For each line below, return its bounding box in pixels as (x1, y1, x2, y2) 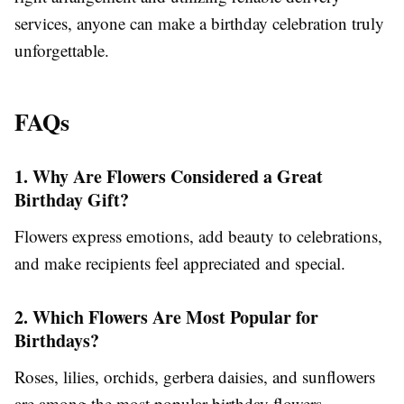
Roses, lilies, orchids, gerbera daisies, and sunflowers (14, 364, 375, 388)
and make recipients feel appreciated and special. (14, 251, 345, 274)
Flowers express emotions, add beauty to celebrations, (14, 224, 382, 247)
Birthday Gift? (14, 186, 129, 213)
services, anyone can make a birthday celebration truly (14, 11, 384, 34)
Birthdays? (14, 326, 99, 353)
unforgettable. (14, 38, 109, 61)
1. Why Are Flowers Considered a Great (14, 162, 323, 189)
